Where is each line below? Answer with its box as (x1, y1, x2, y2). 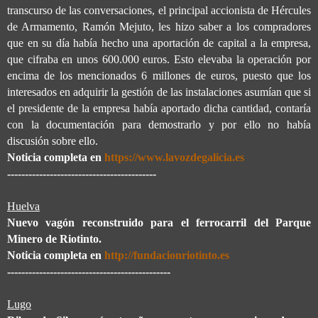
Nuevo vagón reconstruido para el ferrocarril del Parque (7, 216, 311, 229)
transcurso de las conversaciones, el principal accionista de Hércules (7, 4, 311, 17)
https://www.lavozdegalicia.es (104, 151, 244, 164)
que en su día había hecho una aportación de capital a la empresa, (7, 37, 311, 50)
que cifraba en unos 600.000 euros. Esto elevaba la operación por (7, 53, 311, 66)
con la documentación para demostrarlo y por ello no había (7, 119, 311, 131)
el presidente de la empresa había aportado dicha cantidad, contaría (7, 102, 311, 115)
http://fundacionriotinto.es (104, 249, 229, 262)
